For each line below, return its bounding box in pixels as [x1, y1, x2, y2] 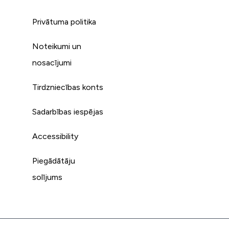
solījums [32, 172, 63, 181]
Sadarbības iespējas [32, 107, 104, 116]
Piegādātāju [32, 156, 76, 165]
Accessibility [32, 131, 79, 141]
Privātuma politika [32, 17, 97, 26]
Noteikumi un [32, 41, 82, 51]
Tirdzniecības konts [32, 82, 104, 91]
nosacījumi [32, 58, 72, 67]
